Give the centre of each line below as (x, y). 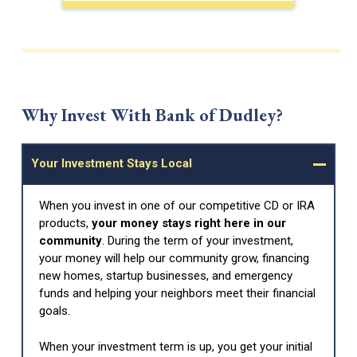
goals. (55, 311)
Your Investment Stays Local (112, 164)
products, (66, 224)
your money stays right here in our (189, 224)
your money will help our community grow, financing (175, 259)
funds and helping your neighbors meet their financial (178, 294)
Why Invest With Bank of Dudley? (153, 116)
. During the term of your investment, (198, 241)
